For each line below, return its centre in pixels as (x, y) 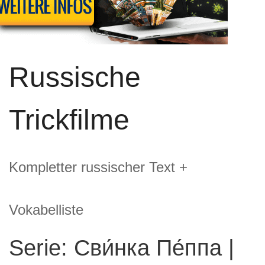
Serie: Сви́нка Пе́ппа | (122, 247)
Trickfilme (69, 119)
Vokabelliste (46, 209)
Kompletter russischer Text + (98, 167)
